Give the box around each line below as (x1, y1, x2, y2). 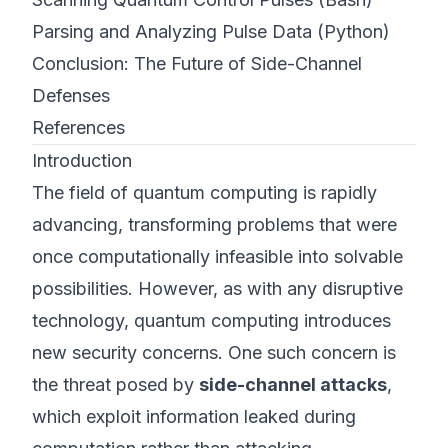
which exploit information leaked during (32, 406, 356, 427)
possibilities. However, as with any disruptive (32, 278, 403, 299)
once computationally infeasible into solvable (32, 246, 403, 267)
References (32, 117, 125, 138)
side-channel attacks (199, 374, 387, 395)
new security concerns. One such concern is (32, 342, 396, 363)
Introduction (32, 150, 132, 171)
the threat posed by (32, 374, 199, 395)
